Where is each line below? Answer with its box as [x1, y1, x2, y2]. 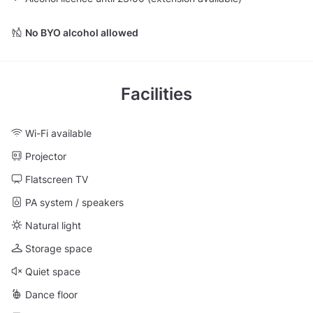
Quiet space [25, 265, 80, 277]
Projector [25, 150, 66, 162]
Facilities [121, 83, 192, 104]
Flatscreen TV [25, 173, 88, 185]
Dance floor [25, 288, 78, 300]
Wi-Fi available [25, 126, 92, 139]
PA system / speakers [25, 196, 124, 208]
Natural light [25, 219, 81, 231]
